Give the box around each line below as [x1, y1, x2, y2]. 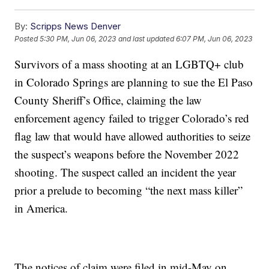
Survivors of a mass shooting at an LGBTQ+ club [14, 56, 244, 71]
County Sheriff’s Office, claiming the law [14, 92, 202, 107]
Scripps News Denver [30, 20, 121, 32]
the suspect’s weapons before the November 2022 [14, 146, 240, 162]
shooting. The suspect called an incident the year [14, 164, 237, 180]
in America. [14, 200, 68, 216]
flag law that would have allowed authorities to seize [14, 128, 251, 144]
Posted [14, 34, 40, 44]
